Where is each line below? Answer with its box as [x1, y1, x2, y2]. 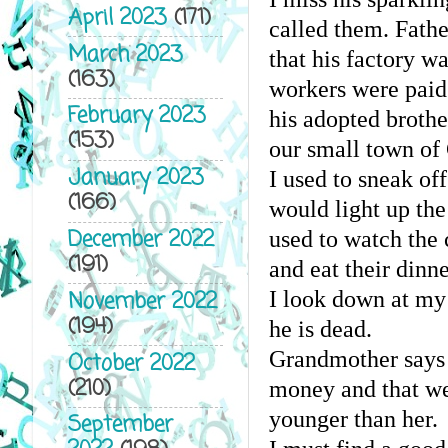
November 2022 [67, 285, 217, 319]
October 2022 [67, 347, 195, 381]
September [67, 409, 173, 443]
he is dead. [268, 315, 372, 342]
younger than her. [268, 405, 438, 432]
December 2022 [67, 223, 214, 257]
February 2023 [67, 100, 206, 134]
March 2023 [67, 38, 183, 72]
